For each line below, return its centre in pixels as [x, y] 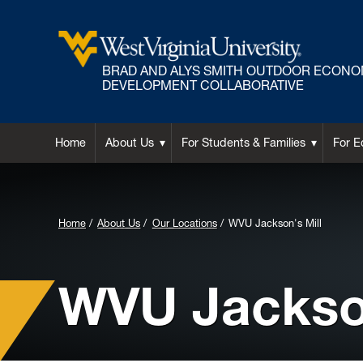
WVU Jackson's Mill [275, 223]
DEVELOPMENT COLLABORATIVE [203, 85]
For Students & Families [243, 143]
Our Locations [184, 223]
